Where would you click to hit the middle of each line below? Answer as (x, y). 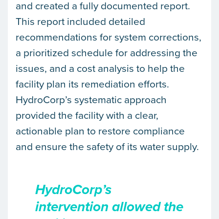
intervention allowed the (109, 207)
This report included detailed (80, 21)
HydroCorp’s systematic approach (91, 99)
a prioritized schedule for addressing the (107, 53)
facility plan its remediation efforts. (92, 84)
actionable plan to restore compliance (100, 131)
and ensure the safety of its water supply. (107, 146)
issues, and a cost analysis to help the (100, 68)
